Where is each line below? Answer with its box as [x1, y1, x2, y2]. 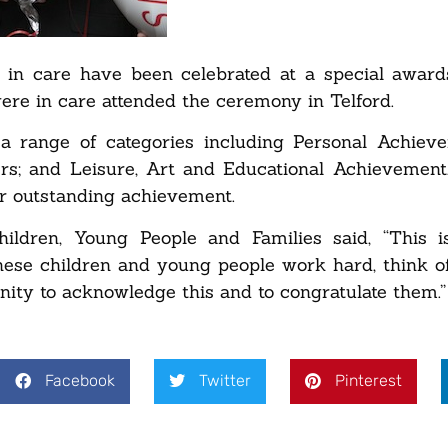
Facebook [45, 371, 115, 391]
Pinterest [335, 371, 402, 391]
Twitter [199, 371, 251, 391]
